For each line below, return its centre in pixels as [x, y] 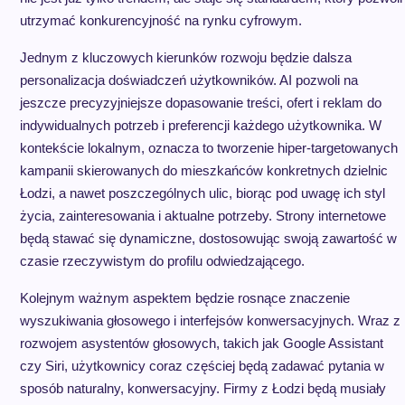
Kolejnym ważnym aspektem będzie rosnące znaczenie [184, 298]
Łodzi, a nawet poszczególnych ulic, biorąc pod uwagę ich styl [202, 193]
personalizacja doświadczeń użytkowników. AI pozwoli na [188, 80]
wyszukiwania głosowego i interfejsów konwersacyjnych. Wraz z [210, 320]
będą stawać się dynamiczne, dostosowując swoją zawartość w [208, 238]
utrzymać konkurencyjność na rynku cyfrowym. [160, 20]
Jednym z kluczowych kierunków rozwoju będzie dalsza [185, 57]
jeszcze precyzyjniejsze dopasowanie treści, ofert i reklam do [200, 103]
